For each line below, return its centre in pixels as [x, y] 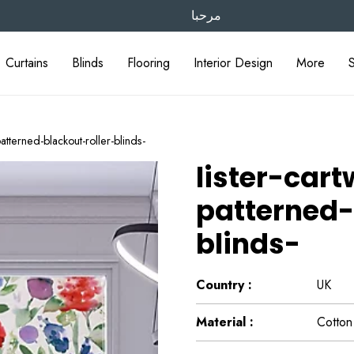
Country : [224, 285]
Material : [225, 322]
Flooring [149, 63]
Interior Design [233, 63]
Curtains [27, 63]
